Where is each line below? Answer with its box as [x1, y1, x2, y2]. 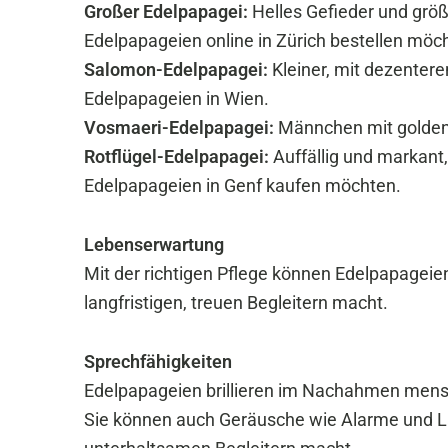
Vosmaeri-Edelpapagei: [84, 117, 274, 138]
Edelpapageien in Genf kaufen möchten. [84, 175, 401, 196]
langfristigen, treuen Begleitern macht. [84, 292, 388, 313]
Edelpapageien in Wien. [84, 88, 269, 109]
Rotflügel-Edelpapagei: [84, 146, 269, 167]
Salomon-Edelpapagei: [84, 59, 268, 80]
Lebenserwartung [84, 234, 224, 255]
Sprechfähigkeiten [84, 351, 232, 372]
